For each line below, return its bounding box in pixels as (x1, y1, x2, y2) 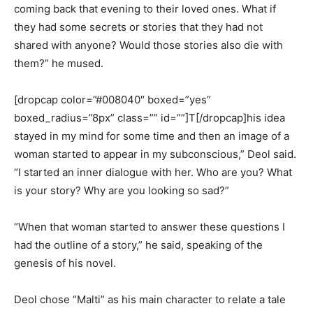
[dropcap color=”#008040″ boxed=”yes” (14, 93, 211, 107)
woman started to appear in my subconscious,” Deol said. (14, 147, 296, 161)
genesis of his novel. (14, 256, 116, 270)
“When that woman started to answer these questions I (14, 220, 285, 234)
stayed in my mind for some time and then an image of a (14, 129, 289, 143)
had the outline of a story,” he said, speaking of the (14, 238, 263, 252)
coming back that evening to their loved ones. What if (14, 2, 276, 16)
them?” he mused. (14, 57, 103, 71)
